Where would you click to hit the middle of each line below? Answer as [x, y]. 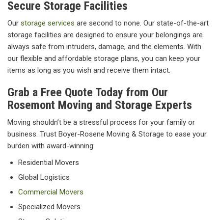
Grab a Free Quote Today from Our [88, 93]
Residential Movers [49, 163]
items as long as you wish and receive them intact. [89, 70]
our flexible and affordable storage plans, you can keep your [104, 59]
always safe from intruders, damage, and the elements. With [104, 47]
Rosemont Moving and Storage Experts [100, 105]
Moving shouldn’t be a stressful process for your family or [101, 123]
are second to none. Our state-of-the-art [142, 23]
